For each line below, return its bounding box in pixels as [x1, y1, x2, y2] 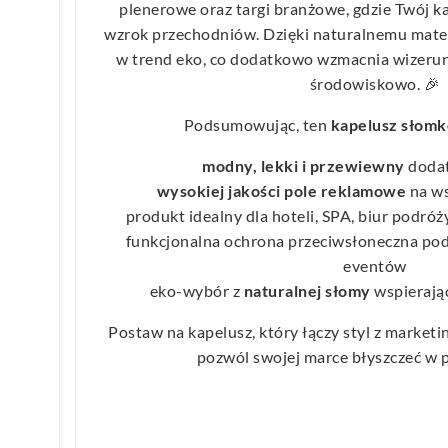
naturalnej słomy [243, 280, 371, 300]
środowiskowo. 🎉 [309, 73, 441, 93]
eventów [343, 255, 407, 275]
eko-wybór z [149, 280, 244, 300]
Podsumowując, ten [183, 114, 331, 134]
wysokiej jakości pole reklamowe [156, 180, 406, 200]
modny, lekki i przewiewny [202, 155, 405, 175]
